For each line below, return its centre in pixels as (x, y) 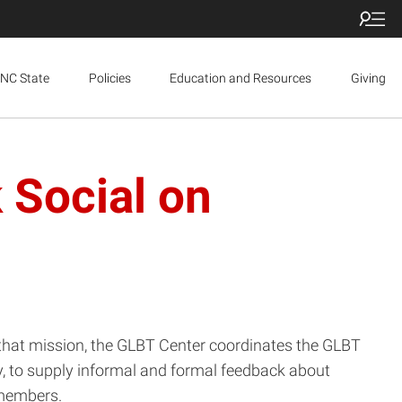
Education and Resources (241, 78)
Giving (368, 78)
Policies (109, 78)
